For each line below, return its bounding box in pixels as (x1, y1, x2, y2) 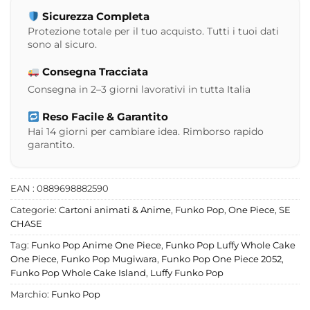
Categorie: (10, 205, 59, 216)
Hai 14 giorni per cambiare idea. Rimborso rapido (28, 125, 264, 138)
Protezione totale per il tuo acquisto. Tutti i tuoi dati (28, 25, 279, 38)
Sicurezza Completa (39, 10, 150, 24)
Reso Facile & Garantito (39, 110, 169, 124)
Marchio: (10, 289, 51, 300)
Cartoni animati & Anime (59, 205, 171, 216)
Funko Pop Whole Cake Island (10, 268, 146, 279)
